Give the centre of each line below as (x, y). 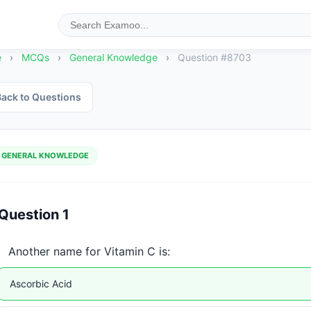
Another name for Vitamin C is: (89, 251)
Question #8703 (214, 57)
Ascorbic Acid (41, 284)
